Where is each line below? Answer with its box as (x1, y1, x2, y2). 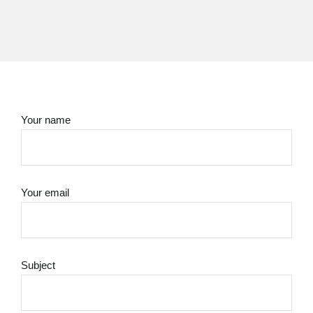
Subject (21, 259, 55, 271)
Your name (21, 113, 71, 126)
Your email (21, 186, 69, 198)
